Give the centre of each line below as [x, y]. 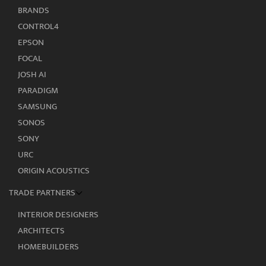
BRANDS [34, 10]
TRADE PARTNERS [42, 192]
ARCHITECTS [41, 230]
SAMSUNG [37, 106]
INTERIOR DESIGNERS [58, 214]
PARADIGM [38, 90]
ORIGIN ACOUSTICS [54, 170]
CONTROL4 [38, 26]
